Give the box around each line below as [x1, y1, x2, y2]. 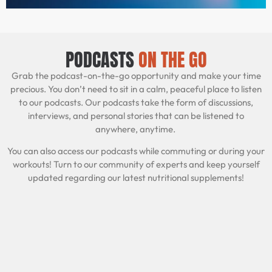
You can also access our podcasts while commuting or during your [7, 144, 265, 157]
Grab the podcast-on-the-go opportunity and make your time [11, 69, 261, 81]
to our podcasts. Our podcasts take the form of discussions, [19, 96, 253, 108]
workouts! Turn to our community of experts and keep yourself [12, 158, 260, 170]
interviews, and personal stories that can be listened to [28, 109, 244, 121]
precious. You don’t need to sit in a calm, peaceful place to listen [10, 83, 262, 95]
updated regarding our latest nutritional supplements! [28, 171, 244, 183]
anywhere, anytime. [95, 123, 177, 135]
